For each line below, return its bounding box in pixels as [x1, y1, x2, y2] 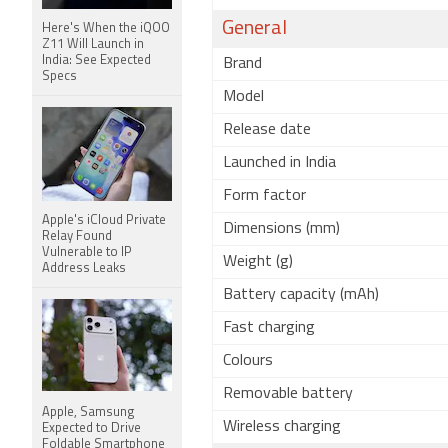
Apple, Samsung [42, 406, 135, 419]
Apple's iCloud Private [42, 214, 166, 227]
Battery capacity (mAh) [223, 287, 379, 303]
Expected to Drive [42, 422, 141, 435]
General [222, 19, 287, 39]
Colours [223, 353, 273, 369]
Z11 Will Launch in [42, 38, 144, 51]
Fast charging [223, 320, 315, 336]
